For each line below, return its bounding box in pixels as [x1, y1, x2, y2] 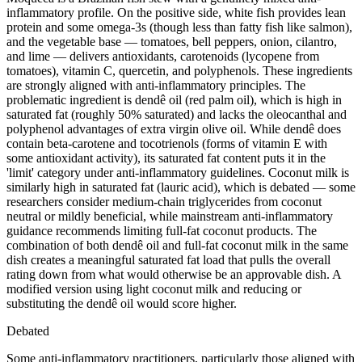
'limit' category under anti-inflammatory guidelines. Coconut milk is [6, 165, 349, 179]
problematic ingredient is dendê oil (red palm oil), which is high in [6, 92, 342, 107]
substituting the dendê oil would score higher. [6, 296, 237, 310]
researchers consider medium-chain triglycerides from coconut [6, 194, 322, 208]
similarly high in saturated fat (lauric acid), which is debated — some [6, 179, 356, 194]
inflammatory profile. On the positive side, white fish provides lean [6, 5, 346, 19]
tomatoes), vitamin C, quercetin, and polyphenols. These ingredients [6, 63, 352, 78]
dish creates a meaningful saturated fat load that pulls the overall [6, 252, 330, 267]
